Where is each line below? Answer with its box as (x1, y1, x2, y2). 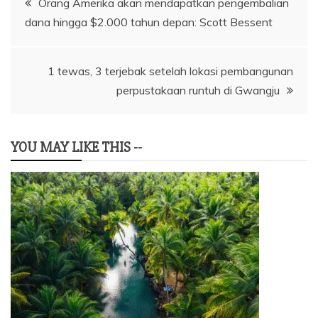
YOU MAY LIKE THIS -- (11, 138, 142, 156)
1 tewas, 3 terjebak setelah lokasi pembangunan (48, 63, 293, 78)
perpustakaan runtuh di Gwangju (116, 82, 280, 97)
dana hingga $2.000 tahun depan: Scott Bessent (25, 14, 273, 29)
